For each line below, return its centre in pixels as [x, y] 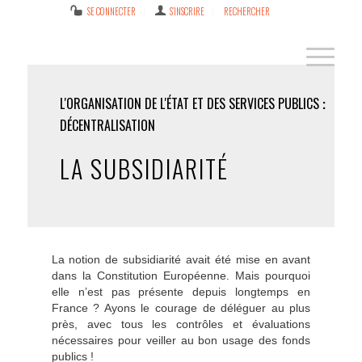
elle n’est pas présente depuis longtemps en [181, 292]
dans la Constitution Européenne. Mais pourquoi [181, 276]
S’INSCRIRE [187, 11]
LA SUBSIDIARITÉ [144, 168]
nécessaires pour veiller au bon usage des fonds [181, 340]
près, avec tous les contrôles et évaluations [181, 324]
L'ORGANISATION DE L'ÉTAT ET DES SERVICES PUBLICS [189, 103]
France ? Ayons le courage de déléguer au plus [181, 308]
